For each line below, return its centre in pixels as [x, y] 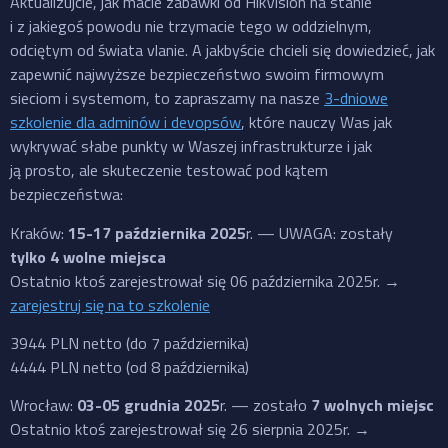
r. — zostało [265, 405]
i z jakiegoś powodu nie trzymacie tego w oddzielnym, [191, 26]
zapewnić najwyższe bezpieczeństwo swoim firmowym [197, 74]
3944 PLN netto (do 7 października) [129, 343]
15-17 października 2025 [157, 232]
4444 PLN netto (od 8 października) [129, 367]
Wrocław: [43, 405]
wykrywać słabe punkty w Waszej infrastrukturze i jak [191, 146]
